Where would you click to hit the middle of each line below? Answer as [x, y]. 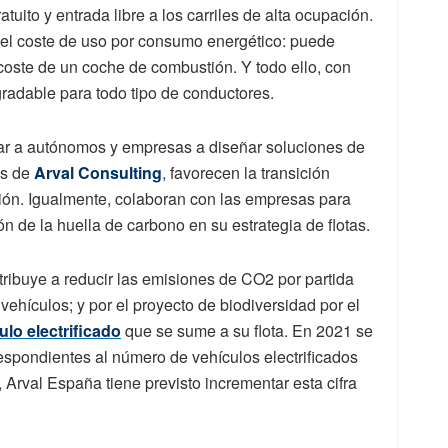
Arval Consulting [98, 172]
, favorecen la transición [246, 172]
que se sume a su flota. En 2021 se [247, 330]
